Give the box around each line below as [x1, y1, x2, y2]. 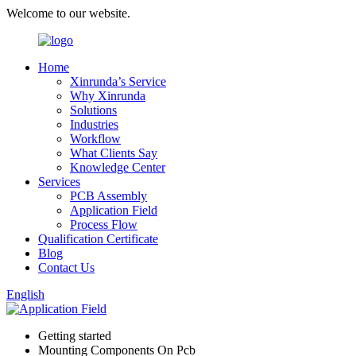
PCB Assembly [70, 189, 147, 203]
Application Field [70, 203, 157, 217]
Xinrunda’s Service [70, 75, 166, 88]
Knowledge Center [70, 161, 165, 174]
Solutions [70, 103, 117, 117]
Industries [70, 118, 118, 131]
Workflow [70, 132, 121, 145]
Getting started [38, 329, 111, 342]
